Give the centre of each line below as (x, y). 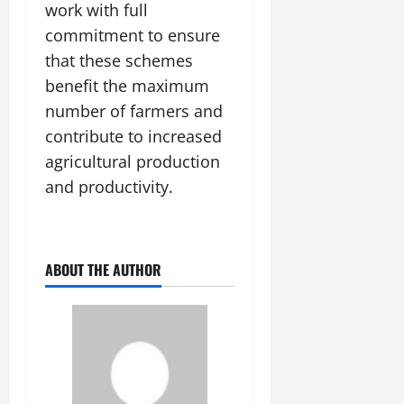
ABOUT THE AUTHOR (103, 270)
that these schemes (119, 61)
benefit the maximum (127, 86)
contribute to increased (133, 137)
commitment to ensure (133, 36)
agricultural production (133, 162)
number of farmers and (134, 111)
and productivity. (109, 187)
